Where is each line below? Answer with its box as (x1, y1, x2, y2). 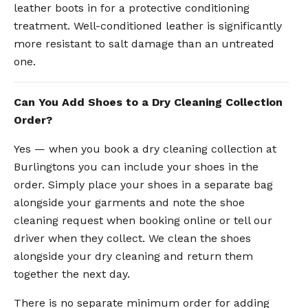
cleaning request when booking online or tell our (14, 213, 272, 227)
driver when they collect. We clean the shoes (14, 231, 251, 245)
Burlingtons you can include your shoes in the (14, 159, 258, 173)
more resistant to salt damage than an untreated (14, 36, 274, 50)
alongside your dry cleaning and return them (14, 249, 253, 263)
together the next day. (14, 267, 130, 280)
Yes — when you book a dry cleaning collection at (14, 142, 276, 155)
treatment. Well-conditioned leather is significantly (14, 19, 282, 32)
